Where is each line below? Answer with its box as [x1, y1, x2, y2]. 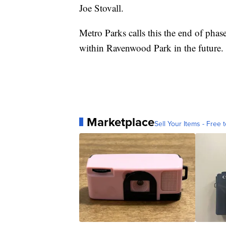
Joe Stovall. [79, 1, 124, 14]
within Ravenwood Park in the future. [79, 41, 223, 54]
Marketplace [87, 112, 154, 131]
